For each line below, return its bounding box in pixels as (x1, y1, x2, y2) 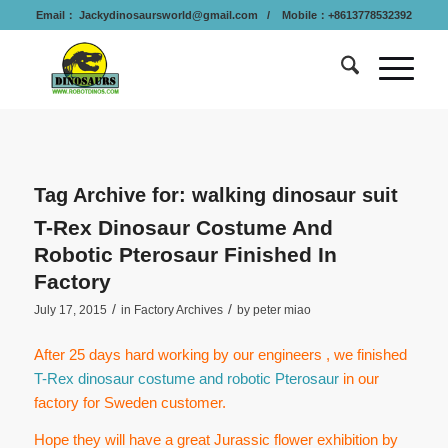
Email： (35, 9, 76, 21)
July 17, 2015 (33, 303, 107, 317)
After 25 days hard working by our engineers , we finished (33, 345, 407, 363)
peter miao (252, 303, 311, 317)
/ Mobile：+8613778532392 (257, 9, 412, 21)
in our (342, 369, 379, 387)
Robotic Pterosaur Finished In (33, 243, 337, 266)
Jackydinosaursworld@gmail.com (75, 9, 258, 21)
